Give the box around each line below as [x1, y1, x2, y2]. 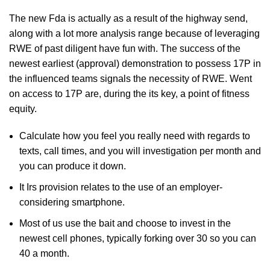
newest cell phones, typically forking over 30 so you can [19, 233, 256, 243]
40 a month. [19, 248, 69, 259]
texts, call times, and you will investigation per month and [19, 146, 261, 156]
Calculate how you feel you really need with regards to [19, 131, 250, 141]
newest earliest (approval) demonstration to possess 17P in [9, 58, 261, 69]
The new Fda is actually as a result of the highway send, [9, 13, 248, 24]
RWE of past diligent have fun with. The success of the [9, 43, 240, 54]
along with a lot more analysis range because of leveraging [9, 28, 260, 39]
